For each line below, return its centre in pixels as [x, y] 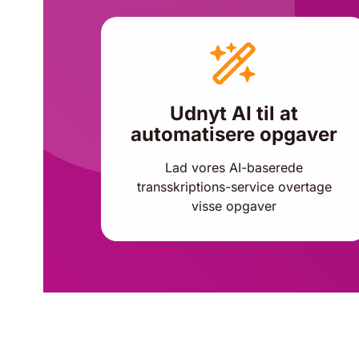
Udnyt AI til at [234, 113]
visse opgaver [234, 206]
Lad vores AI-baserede [234, 167]
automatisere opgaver [234, 134]
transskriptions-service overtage [234, 187]
